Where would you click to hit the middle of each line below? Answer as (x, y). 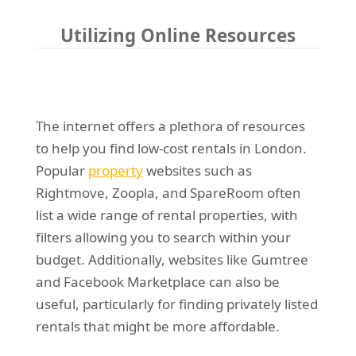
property (115, 171)
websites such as (197, 171)
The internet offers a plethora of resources (170, 126)
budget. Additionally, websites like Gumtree (172, 260)
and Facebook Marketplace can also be (157, 282)
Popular (62, 171)
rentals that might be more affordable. (157, 327)
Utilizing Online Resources (178, 36)
